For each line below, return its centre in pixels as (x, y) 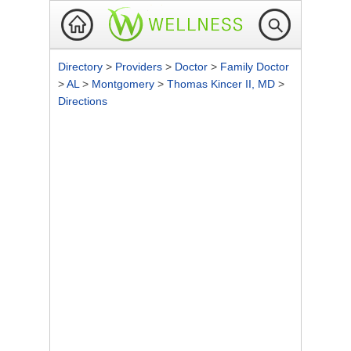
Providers (140, 67)
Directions (83, 101)
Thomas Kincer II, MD (223, 84)
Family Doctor (255, 67)
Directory (82, 67)
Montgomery (125, 84)
